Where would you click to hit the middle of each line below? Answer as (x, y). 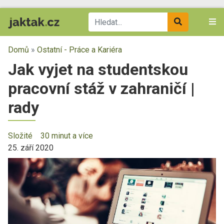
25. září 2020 (31, 148)
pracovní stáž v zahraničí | (101, 88)
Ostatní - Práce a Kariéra (79, 50)
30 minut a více (67, 136)
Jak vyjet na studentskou (98, 69)
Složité (20, 136)
